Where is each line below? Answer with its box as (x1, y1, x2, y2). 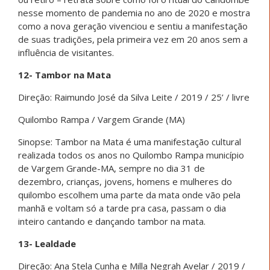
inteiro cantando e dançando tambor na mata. (18, 215, 206, 227)
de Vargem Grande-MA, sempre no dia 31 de (18, 162, 205, 174)
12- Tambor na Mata (18, 68, 111, 81)
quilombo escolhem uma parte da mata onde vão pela (18, 188, 240, 201)
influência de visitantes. (18, 46, 114, 58)
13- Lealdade (18, 237, 76, 250)
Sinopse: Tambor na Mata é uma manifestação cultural (18, 135, 241, 148)
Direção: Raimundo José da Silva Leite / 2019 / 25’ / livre (18, 90, 250, 103)
